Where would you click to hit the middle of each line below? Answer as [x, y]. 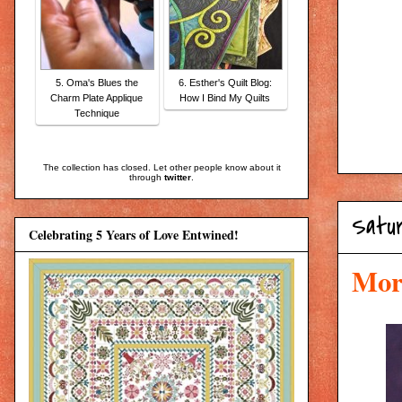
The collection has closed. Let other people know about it [162, 167]
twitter [178, 177]
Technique [96, 113]
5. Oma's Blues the [96, 82]
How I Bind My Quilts [225, 97]
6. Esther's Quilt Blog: [225, 82]
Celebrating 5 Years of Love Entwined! [134, 235]
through [147, 177]
